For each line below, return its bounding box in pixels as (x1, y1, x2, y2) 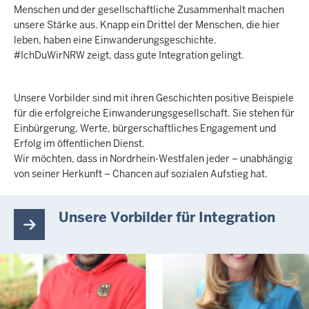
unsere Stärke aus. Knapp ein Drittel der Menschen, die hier (14, 19, 280, 31)
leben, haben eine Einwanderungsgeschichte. (14, 34, 219, 46)
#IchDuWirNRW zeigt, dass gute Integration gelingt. (14, 49, 246, 61)
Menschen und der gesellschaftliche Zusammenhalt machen (14, 3, 284, 16)
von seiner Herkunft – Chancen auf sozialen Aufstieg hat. (14, 168, 270, 180)
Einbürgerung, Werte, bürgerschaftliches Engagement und (14, 122, 276, 134)
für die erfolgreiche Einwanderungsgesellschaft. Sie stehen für (14, 107, 295, 119)
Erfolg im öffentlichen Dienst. (14, 137, 147, 150)
